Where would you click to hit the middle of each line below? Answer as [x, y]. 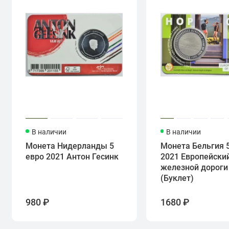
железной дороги [194, 168]
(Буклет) [177, 178]
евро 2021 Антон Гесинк [72, 157]
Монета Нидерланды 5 [70, 146]
